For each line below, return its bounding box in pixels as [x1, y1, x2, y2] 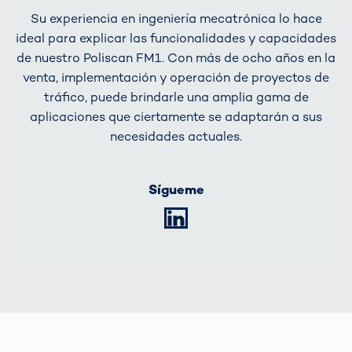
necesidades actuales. [110, 128, 242, 145]
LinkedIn [213, 211, 258, 225]
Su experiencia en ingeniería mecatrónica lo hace [30, 10, 322, 27]
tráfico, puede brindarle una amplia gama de [43, 89, 309, 106]
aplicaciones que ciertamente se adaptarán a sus [30, 108, 322, 126]
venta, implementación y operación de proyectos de [23, 69, 329, 86]
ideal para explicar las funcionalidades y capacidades [16, 30, 336, 47]
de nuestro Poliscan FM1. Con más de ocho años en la [16, 49, 335, 67]
